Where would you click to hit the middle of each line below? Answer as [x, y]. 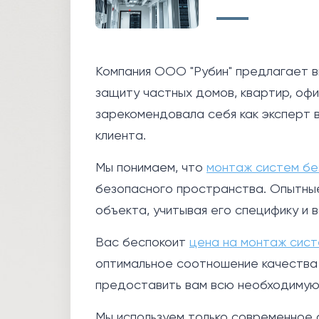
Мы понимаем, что [151, 167]
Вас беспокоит [142, 242]
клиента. [121, 135]
